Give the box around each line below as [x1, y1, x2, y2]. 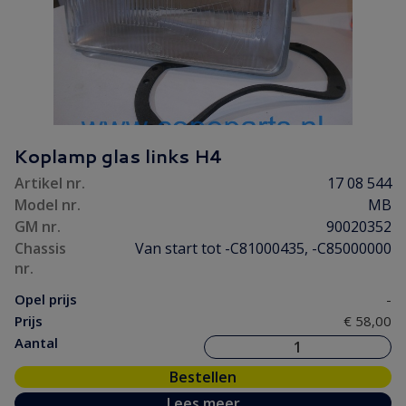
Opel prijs [14, 290, 77, 308]
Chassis [14, 238, 66, 258]
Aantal [14, 333, 58, 352]
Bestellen [169, 367, 237, 387]
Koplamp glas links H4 [14, 143, 223, 169]
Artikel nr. [14, 173, 85, 193]
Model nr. [14, 195, 81, 215]
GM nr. [14, 217, 61, 237]
